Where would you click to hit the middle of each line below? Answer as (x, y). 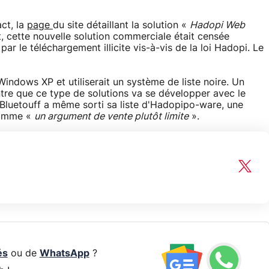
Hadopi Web (217, 26)
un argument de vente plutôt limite (111, 117)
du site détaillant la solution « (121, 26)
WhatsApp (64, 253)
